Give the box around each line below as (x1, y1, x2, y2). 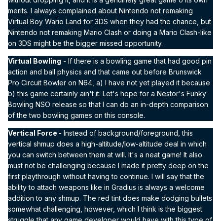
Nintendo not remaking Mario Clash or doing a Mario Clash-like (8, 28, 212, 37)
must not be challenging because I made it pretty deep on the (8, 161, 209, 170)
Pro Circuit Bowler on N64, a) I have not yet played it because (8, 78, 210, 87)
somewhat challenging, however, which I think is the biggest (8, 204, 202, 213)
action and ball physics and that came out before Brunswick (8, 67, 202, 76)
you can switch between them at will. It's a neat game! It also (8, 150, 202, 159)
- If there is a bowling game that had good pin (61, 56, 212, 65)
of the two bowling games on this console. (8, 110, 147, 119)
